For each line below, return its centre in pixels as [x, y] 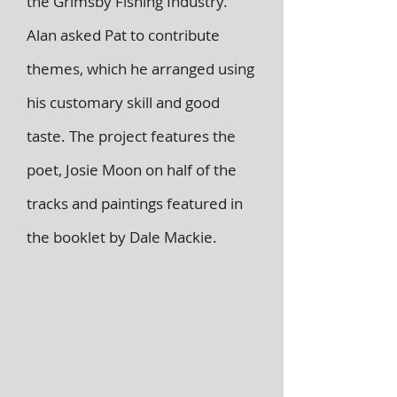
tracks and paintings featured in [135, 203]
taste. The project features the [131, 136]
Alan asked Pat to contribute [123, 35]
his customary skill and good [123, 102]
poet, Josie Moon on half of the [132, 170]
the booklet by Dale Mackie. [122, 237]
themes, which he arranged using [140, 69]
